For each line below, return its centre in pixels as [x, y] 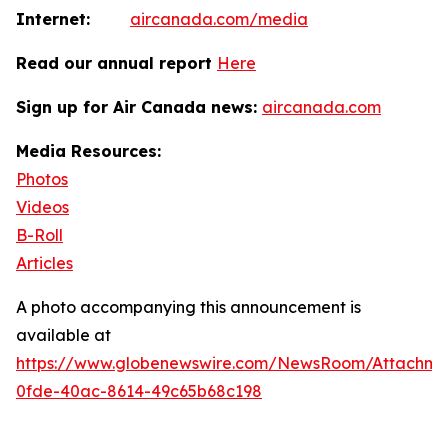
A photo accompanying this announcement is [188, 307]
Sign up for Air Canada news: [139, 107]
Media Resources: [88, 151]
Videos [42, 207]
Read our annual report [116, 63]
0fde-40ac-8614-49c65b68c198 [139, 391]
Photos [42, 179]
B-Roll [39, 235]
